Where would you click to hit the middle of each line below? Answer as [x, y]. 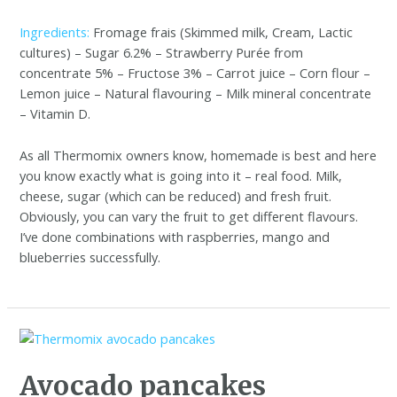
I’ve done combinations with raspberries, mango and [175, 236]
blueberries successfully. [90, 257]
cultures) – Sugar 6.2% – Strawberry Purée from [162, 53]
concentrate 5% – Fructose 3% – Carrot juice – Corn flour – [195, 73]
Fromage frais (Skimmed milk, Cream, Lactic [222, 32]
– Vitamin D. [55, 114]
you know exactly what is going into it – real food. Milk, [181, 175]
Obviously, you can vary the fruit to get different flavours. [189, 216]
